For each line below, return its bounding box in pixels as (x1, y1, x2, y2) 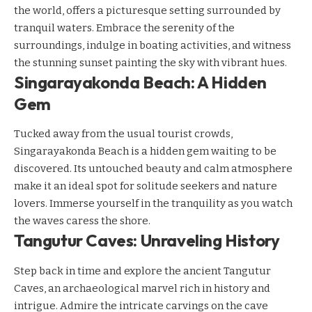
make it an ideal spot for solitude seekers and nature (14, 180, 277, 193)
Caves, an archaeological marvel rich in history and (14, 281, 270, 295)
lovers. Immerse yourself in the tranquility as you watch (14, 197, 292, 210)
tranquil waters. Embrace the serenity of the (14, 22, 235, 34)
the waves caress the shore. (14, 214, 150, 228)
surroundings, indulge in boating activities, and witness (14, 39, 291, 52)
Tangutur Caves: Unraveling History (14, 230, 280, 251)
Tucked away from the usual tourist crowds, (14, 127, 233, 141)
